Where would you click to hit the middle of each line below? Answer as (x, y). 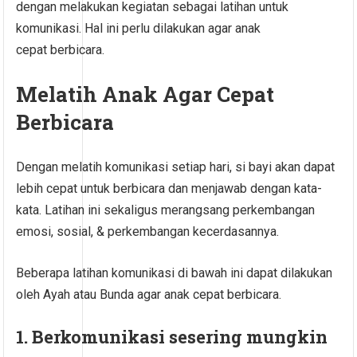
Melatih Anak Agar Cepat (145, 94)
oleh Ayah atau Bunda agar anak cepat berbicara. (149, 294)
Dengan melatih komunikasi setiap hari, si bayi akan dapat (176, 167)
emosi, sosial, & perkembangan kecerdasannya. (148, 231)
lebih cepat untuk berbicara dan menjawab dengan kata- (169, 188)
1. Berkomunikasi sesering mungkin (172, 336)
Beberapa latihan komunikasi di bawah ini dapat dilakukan (175, 273)
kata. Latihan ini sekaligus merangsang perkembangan (166, 210)
